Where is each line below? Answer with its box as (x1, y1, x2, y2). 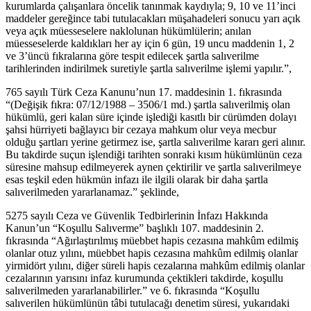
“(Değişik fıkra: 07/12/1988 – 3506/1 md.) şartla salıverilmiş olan (6, 99, 290, 111)
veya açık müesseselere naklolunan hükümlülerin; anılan (6, 25, 251, 37)
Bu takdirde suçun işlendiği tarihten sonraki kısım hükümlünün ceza (6, 149, 302, 161)
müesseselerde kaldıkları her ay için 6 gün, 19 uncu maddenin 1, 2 (6, 37, 294, 50)
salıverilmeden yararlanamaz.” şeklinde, (6, 186, 179, 199)
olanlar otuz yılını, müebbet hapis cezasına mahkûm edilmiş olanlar (6, 247, 298, 260)
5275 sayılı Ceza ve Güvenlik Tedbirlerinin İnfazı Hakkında (6, 210, 268, 222)
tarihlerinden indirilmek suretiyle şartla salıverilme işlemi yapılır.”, (6, 62, 292, 75)
